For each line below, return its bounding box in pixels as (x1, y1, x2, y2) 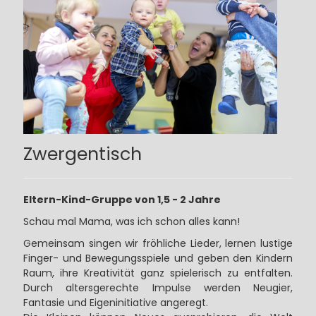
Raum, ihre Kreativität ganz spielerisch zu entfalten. (23, 265, 293, 280)
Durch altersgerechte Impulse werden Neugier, (23, 280, 293, 295)
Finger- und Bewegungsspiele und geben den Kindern (23, 250, 293, 265)
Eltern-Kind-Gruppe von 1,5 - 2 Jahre (23, 192, 221, 207)
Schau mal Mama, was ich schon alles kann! (23, 214, 240, 229)
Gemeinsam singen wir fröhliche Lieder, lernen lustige (23, 236, 293, 250)
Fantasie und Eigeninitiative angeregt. (23, 295, 208, 310)
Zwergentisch (23, 141, 142, 166)
